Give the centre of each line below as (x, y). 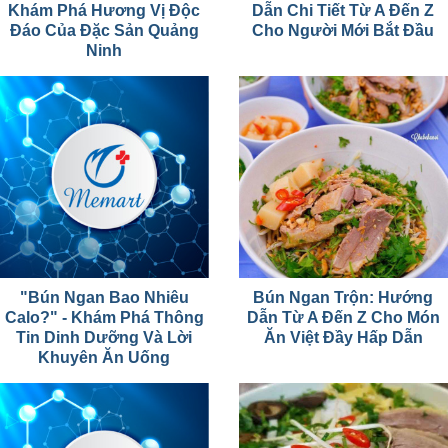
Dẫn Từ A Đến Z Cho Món (343, 317)
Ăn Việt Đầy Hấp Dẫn (343, 337)
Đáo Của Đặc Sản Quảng (104, 30)
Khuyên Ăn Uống (104, 357)
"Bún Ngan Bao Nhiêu (104, 297)
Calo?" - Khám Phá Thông (104, 317)
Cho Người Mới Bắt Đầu (343, 30)
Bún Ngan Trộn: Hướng (343, 297)
